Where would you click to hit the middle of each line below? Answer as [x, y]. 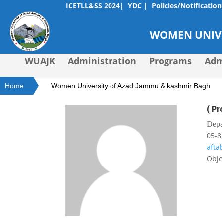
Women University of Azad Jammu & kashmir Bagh [131, 86]
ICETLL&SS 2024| [95, 6]
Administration [102, 61]
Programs [170, 61]
